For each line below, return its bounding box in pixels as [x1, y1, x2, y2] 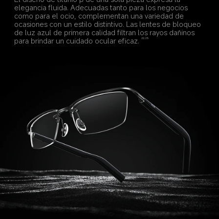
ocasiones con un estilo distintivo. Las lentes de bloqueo [14, 19, 203, 29]
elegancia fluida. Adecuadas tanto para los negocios [14, 2, 190, 13]
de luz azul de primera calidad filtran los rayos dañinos [14, 27, 197, 38]
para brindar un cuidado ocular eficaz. [14, 36, 140, 46]
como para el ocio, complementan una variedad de [14, 11, 186, 21]
